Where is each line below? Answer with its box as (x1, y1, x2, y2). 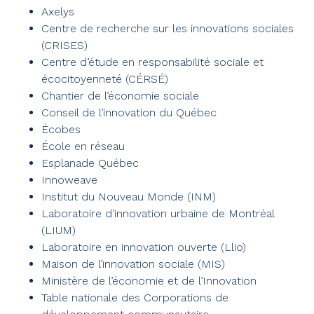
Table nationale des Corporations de (41, 291, 228, 305)
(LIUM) (41, 224, 76, 238)
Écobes (41, 123, 81, 137)
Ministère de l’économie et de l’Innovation (41, 274, 257, 288)
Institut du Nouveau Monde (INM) (41, 190, 216, 204)
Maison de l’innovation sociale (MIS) (41, 257, 225, 271)
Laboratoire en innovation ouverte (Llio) (41, 240, 246, 254)
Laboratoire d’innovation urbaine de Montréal (41, 207, 274, 221)
